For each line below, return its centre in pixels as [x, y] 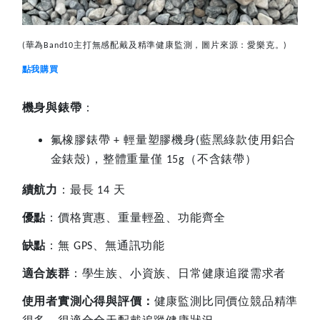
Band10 [59, 46]
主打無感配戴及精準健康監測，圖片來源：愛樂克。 [179, 45]
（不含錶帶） [221, 159]
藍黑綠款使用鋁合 [248, 140]
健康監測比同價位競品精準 [226, 301]
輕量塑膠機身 [160, 140]
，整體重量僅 [126, 159]
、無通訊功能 [129, 246]
